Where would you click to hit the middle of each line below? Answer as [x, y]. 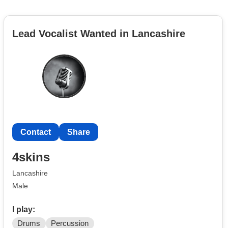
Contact [36, 132]
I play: [24, 209]
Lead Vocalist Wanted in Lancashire [99, 33]
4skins [31, 157]
